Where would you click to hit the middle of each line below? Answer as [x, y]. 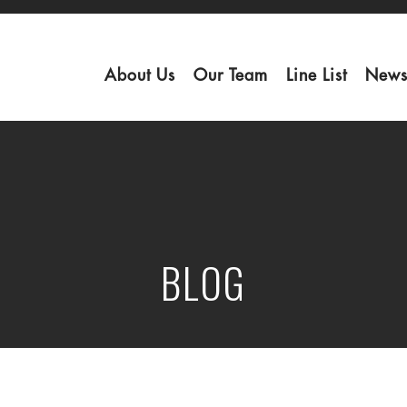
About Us [140, 75]
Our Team [231, 75]
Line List [317, 75]
